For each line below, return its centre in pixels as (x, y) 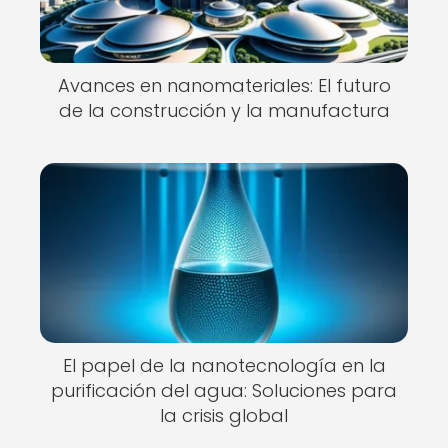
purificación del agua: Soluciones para (224, 390)
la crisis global (224, 415)
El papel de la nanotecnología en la (224, 365)
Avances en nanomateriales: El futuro (224, 85)
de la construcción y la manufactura (224, 110)
